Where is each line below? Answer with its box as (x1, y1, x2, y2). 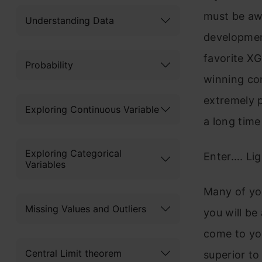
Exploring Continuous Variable (25, 103, 159, 115)
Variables (25, 158, 65, 170)
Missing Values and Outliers (25, 202, 146, 215)
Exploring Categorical (25, 147, 122, 159)
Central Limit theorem (25, 247, 122, 259)
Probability (25, 58, 73, 71)
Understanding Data (25, 14, 114, 26)
